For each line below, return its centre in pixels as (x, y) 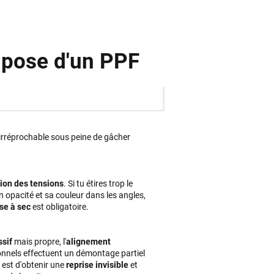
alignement (89, 241)
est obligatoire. (60, 206)
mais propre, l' (39, 241)
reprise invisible (98, 265)
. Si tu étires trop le (98, 183)
